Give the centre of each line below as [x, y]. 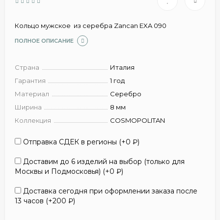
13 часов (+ [34, 201]
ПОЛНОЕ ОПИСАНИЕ [44, 41]
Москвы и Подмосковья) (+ [62, 171]
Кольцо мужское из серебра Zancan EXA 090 [91, 26]
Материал [32, 94]
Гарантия [30, 81]
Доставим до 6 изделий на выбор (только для [103, 162]
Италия [122, 67]
